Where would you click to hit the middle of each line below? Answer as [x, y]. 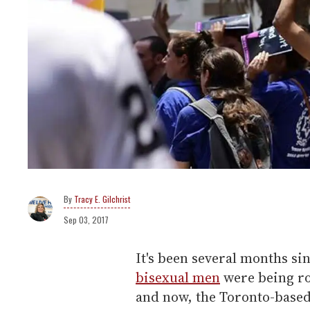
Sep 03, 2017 [86, 220]
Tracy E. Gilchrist [102, 199]
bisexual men [178, 278]
